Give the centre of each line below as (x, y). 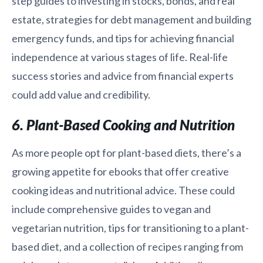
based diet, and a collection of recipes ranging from (127, 246)
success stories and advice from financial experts (123, 75)
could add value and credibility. (81, 94)
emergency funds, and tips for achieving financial (123, 38)
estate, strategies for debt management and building (131, 19)
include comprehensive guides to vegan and (111, 209)
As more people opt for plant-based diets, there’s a (127, 152)
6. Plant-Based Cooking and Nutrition (123, 124)
